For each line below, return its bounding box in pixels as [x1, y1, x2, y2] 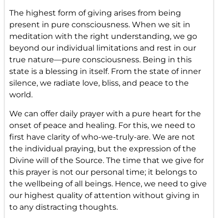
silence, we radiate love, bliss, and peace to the [9, 78, 189, 88]
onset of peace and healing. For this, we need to [9, 120, 195, 130]
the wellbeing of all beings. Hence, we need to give [9, 179, 207, 188]
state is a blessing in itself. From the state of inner [9, 67, 201, 76]
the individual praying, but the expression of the [9, 144, 196, 153]
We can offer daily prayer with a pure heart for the [9, 109, 201, 118]
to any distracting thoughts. [9, 202, 118, 212]
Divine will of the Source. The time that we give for [9, 155, 204, 165]
